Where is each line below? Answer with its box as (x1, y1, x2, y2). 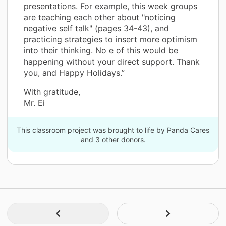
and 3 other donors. (80, 135, 146, 144)
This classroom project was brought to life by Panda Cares (17, 126, 209, 135)
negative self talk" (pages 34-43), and (24, 23, 169, 34)
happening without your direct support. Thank (24, 56, 200, 67)
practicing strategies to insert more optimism (24, 34, 197, 45)
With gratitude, (24, 87, 80, 97)
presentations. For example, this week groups (24, 1, 197, 12)
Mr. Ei (24, 98, 45, 108)
